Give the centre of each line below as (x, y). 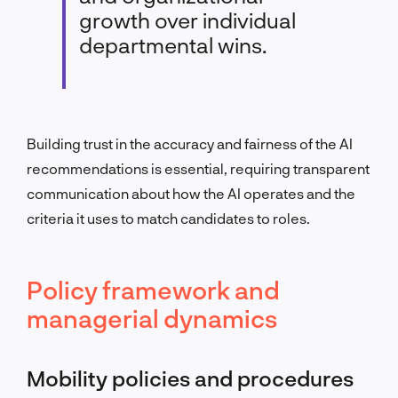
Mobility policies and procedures (190, 378)
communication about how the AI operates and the (191, 193)
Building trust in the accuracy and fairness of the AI (190, 143)
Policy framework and (153, 289)
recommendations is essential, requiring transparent (198, 168)
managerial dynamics (152, 318)
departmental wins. (175, 44)
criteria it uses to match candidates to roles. (168, 218)
